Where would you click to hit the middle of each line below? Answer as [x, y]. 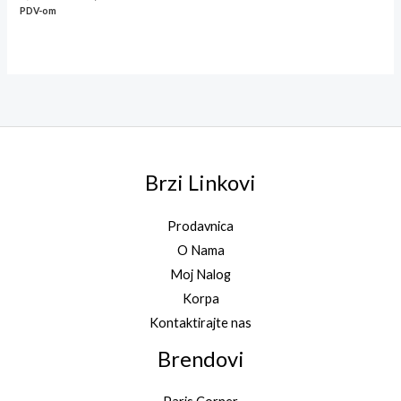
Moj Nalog [200, 274]
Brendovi [200, 358]
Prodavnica [200, 226]
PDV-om [38, 11]
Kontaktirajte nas [200, 322]
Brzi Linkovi [200, 183]
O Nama [200, 250]
